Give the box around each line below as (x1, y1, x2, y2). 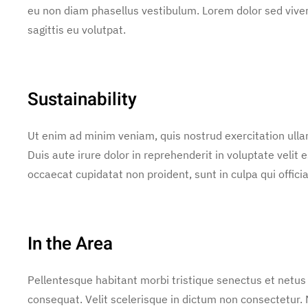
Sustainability (27, 87, 137, 113)
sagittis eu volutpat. (27, 23, 126, 37)
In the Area (27, 231, 113, 258)
